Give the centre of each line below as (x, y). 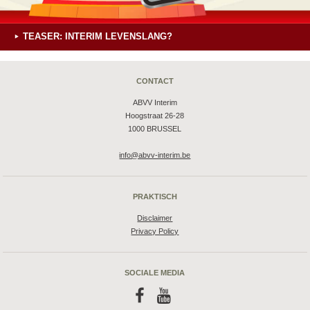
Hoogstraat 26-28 (155, 116)
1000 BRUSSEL (155, 129)
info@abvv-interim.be (155, 155)
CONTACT (155, 81)
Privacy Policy (155, 231)
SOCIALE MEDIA (155, 273)
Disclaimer (155, 218)
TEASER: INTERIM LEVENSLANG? (97, 37)
